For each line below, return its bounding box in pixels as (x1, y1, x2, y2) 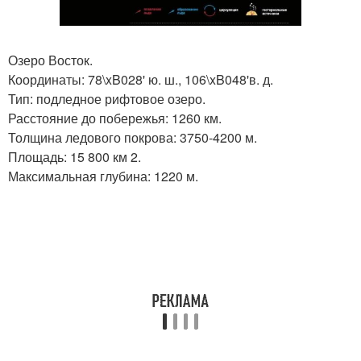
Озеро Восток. (8, 50, 93, 69)
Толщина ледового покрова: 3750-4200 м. (8, 127, 257, 147)
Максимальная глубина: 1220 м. (8, 166, 198, 185)
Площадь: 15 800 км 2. (8, 147, 141, 166)
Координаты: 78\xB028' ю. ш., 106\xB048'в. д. (8, 69, 273, 89)
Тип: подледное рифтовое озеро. (8, 89, 205, 108)
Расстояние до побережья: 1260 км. (8, 108, 222, 127)
